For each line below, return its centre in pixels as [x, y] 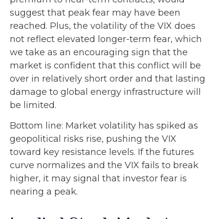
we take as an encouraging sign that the [99, 52]
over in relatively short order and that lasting [108, 78]
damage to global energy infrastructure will [105, 92]
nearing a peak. [44, 191]
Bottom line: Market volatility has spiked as [104, 125]
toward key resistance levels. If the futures [102, 152]
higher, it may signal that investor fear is [98, 178]
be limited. [33, 105]
